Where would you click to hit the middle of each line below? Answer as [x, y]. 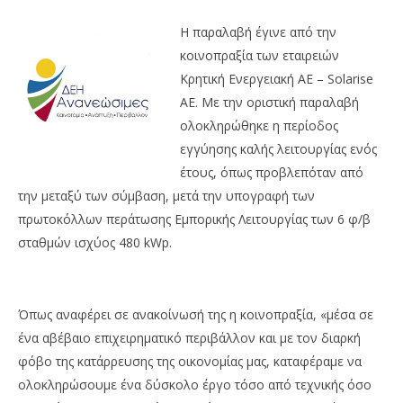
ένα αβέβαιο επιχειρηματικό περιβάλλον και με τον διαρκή [189, 338]
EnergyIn [69, 97]
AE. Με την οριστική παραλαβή [269, 102]
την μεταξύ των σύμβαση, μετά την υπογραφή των [166, 196]
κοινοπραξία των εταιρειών [260, 55]
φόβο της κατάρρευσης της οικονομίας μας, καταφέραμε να [190, 361]
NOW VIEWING [201, 28]
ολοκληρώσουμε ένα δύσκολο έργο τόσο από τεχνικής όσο [195, 385]
